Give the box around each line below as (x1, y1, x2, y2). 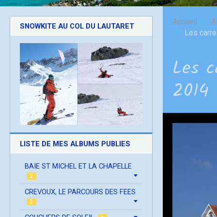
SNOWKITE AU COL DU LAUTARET (20, 21, 134, 31)
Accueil (172, 16, 197, 26)
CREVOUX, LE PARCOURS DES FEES (25, 187, 136, 196)
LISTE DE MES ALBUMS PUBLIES (20, 139, 130, 148)
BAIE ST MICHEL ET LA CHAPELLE (25, 161, 132, 170)
